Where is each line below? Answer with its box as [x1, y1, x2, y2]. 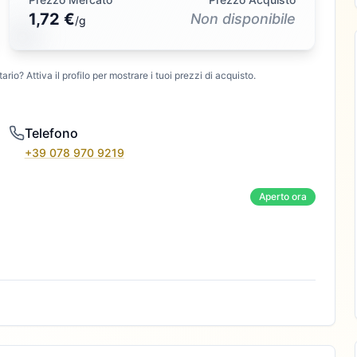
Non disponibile [190, 10, 296, 27]
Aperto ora [259, 190, 308, 202]
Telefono [24, 125, 78, 141]
